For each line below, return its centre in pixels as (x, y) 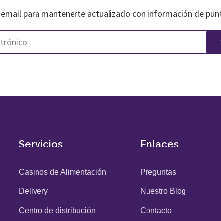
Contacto (156, 211)
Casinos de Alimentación (63, 172)
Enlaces (159, 144)
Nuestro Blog (163, 191)
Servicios (41, 144)
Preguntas (158, 172)
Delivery (34, 191)
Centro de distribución (57, 211)
